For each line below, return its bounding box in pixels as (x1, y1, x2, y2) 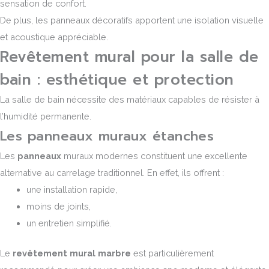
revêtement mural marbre (13, 247, 131, 258)
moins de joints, (26, 201, 91, 211)
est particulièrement (131, 247, 214, 258)
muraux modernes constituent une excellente (61, 150, 247, 161)
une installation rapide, (26, 184, 117, 195)
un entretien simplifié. (26, 217, 112, 228)
